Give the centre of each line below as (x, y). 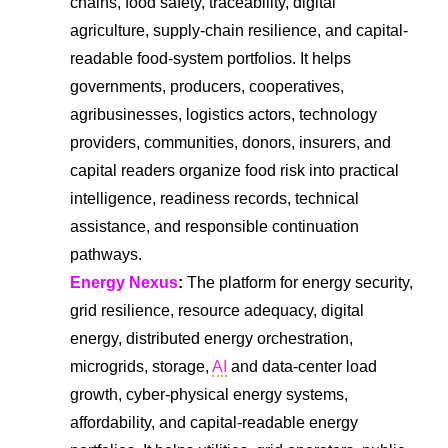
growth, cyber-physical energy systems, (209, 394)
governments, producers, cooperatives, (207, 86)
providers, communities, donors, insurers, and (230, 142)
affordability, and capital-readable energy (214, 422)
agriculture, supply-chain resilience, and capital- (239, 30)
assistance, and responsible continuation (214, 226)
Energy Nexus (124, 282)
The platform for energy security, (298, 282)
